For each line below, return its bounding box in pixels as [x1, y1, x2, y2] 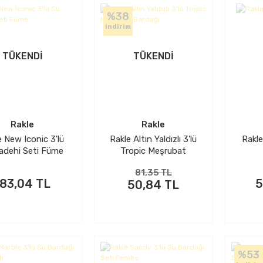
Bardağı [138, 157, 169, 168]
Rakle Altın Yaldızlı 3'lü [110, 133, 197, 144]
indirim [104, 22, 131, 31]
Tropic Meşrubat [120, 145, 187, 156]
